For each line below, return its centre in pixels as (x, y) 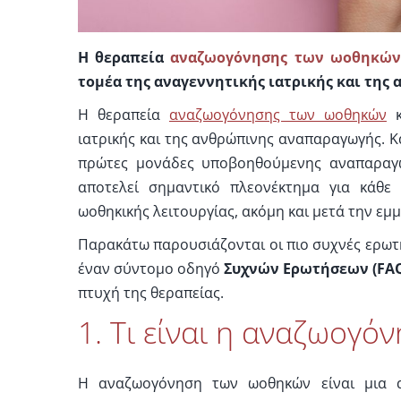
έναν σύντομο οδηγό (151, 269)
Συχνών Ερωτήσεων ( (301, 269)
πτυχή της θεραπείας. (150, 293)
